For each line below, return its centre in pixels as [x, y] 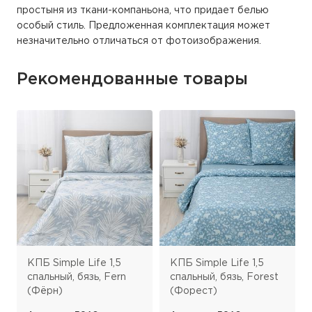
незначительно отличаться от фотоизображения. [139, 41]
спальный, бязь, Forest [224, 278]
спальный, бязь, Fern [77, 278]
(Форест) [194, 291]
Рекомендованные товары [132, 80]
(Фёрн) [45, 291]
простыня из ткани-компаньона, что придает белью [143, 11]
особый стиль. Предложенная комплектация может [143, 26]
